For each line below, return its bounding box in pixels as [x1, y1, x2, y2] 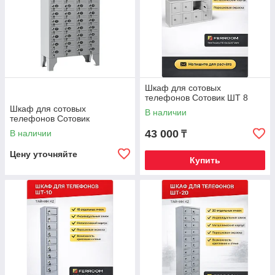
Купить [190, 155, 220, 166]
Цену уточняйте [10, 149, 77, 160]
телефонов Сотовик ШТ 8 [145, 93, 248, 103]
